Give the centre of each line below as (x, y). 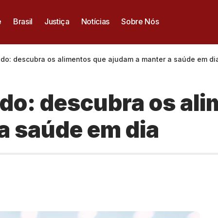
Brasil (23, 22)
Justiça (57, 22)
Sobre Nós (140, 22)
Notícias (95, 22)
